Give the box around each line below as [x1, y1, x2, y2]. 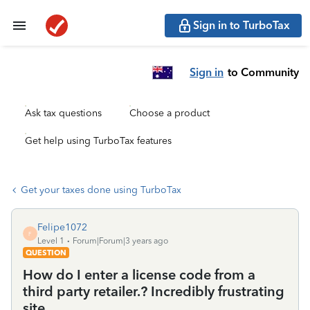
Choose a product [129, 107, 210, 119]
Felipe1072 [37, 221, 87, 233]
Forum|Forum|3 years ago [73, 236, 168, 246]
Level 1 [37, 236, 64, 246]
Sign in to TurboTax [193, 19, 290, 32]
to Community [228, 65, 299, 79]
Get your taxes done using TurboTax [21, 184, 181, 196]
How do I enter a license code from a [23, 266, 255, 283]
